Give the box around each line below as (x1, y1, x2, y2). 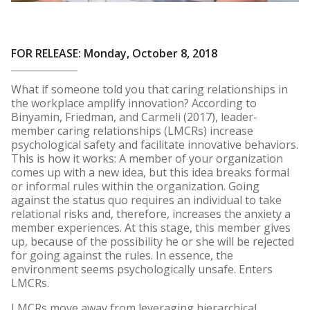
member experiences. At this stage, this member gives (11, 220, 291, 235)
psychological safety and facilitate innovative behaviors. (11, 137, 298, 152)
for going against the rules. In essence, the (11, 248, 233, 263)
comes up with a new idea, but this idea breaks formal (11, 165, 289, 180)
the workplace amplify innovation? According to (11, 95, 257, 111)
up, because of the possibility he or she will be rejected (11, 234, 294, 249)
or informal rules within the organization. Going (11, 179, 259, 194)
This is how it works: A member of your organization (11, 151, 283, 166)
